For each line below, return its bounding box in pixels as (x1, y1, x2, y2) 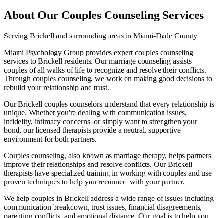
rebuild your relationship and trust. (4, 83, 109, 91)
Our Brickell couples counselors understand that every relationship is (4, 99, 214, 108)
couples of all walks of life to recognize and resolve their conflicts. (4, 65, 206, 74)
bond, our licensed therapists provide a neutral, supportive (4, 126, 181, 134)
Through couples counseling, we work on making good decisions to (4, 74, 212, 83)
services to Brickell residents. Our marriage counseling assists (4, 56, 192, 65)
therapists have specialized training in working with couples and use (4, 168, 212, 177)
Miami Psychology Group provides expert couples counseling (4, 48, 193, 56)
